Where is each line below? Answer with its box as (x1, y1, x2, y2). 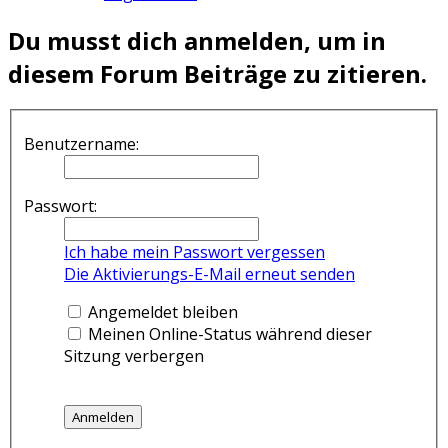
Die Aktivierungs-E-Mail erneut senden (64, 263, 355, 285)
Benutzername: (24, 133, 139, 155)
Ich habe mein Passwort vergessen (64, 241, 325, 263)
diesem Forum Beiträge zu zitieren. (8, 56, 427, 90)
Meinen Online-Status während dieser (84, 323, 372, 345)
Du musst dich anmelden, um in (8, 23, 386, 57)
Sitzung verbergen (64, 345, 204, 367)
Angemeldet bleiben (84, 301, 238, 323)
